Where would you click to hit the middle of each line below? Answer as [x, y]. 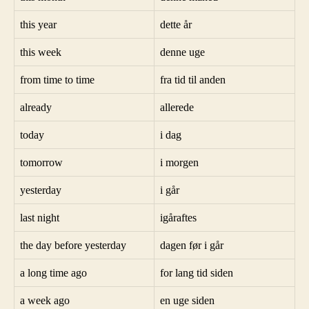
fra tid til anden [193, 80]
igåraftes [178, 218]
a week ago [45, 300]
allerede [177, 107]
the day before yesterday [73, 245]
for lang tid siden [197, 273]
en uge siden [187, 300]
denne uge [182, 52]
